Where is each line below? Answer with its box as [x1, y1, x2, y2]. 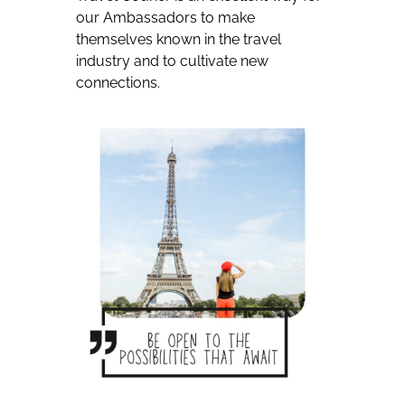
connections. [76, 74, 160, 92]
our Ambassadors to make [76, 9, 255, 27]
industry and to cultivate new [76, 52, 268, 71]
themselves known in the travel [76, 31, 281, 49]
